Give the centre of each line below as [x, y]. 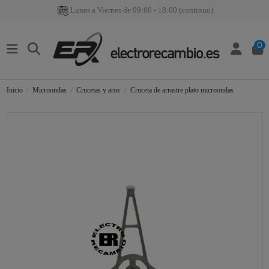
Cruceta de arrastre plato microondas [182, 90]
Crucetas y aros [98, 90]
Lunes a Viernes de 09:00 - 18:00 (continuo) [141, 10]
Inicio [14, 90]
